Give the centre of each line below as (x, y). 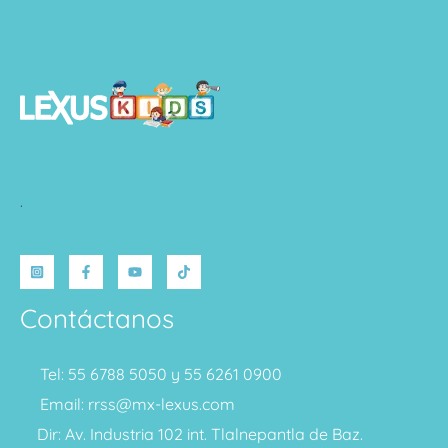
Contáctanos (97, 319)
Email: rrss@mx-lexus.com (137, 404)
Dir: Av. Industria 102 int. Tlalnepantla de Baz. (199, 434)
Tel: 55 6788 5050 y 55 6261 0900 (161, 374)
